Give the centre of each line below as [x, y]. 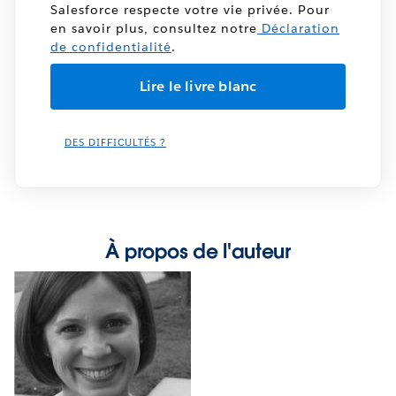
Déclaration [298, 28]
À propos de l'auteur [198, 251]
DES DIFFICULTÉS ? [115, 142]
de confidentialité [111, 46]
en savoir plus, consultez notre [154, 28]
